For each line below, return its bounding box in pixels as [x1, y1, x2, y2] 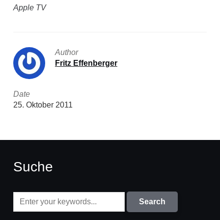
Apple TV [13, 3, 46, 12]
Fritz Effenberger [55, 59, 117, 67]
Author [55, 48, 78, 56]
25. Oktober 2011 [13, 101, 73, 109]
